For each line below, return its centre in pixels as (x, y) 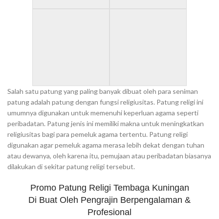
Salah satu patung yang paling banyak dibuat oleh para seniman (103, 91)
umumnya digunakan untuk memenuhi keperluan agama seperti (103, 113)
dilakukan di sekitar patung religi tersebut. (71, 166)
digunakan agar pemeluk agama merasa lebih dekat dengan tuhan (106, 145)
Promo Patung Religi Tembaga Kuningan (109, 188)
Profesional (109, 212)
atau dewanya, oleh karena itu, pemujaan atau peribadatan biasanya (109, 156)
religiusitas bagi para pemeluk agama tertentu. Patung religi (98, 134)
